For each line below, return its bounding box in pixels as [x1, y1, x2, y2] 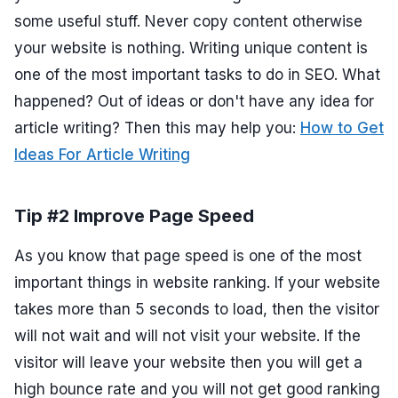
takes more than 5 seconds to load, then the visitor [14, 300, 379, 319]
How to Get [300, 119, 384, 138]
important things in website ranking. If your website [14, 274, 380, 292]
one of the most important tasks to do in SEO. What [14, 66, 380, 84]
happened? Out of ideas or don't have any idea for [14, 92, 374, 111]
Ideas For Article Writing [14, 146, 190, 164]
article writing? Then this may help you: [14, 119, 300, 138]
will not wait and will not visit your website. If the [14, 327, 361, 346]
